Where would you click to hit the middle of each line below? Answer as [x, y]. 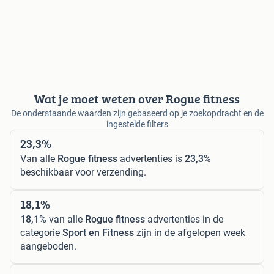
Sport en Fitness [98, 233]
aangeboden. [48, 246]
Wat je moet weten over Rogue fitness [137, 99]
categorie [41, 233]
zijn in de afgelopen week [190, 233]
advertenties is [151, 159]
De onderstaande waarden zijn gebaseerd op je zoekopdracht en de [137, 113]
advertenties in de [184, 220]
